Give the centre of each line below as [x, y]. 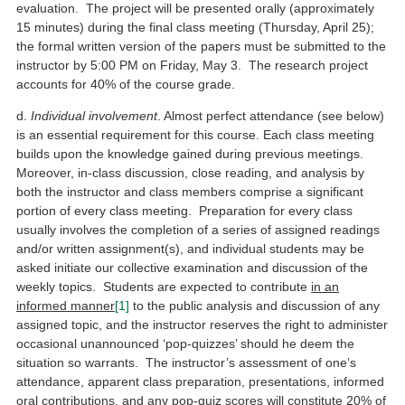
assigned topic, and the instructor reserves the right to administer [202, 325]
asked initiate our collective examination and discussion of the [193, 268]
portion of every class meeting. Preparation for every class [185, 211]
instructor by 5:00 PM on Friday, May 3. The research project [193, 65]
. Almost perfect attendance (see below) [271, 116]
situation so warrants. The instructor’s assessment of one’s [187, 363]
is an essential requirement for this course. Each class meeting [196, 135]
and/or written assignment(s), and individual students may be [191, 249]
